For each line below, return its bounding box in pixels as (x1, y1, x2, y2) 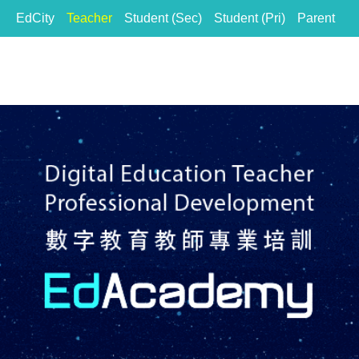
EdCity (16, 11, 54, 25)
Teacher (67, 11, 112, 25)
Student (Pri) (214, 11, 285, 25)
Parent (297, 11, 335, 25)
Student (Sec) (124, 11, 202, 25)
